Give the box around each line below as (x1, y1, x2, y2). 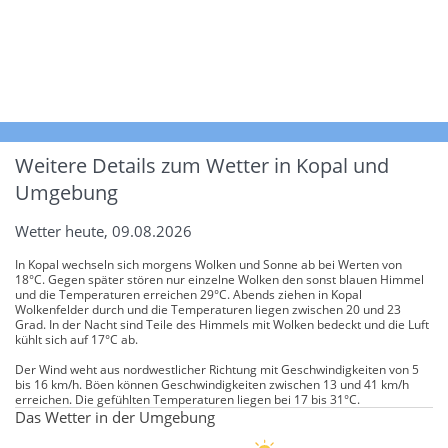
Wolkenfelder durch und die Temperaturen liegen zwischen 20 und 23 (15, 300, 401, 318)
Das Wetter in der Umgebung (15, 406, 215, 427)
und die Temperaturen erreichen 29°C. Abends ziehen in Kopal (15, 285, 362, 303)
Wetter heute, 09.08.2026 (15, 220, 192, 241)
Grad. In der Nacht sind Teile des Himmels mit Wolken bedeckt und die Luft (15, 315, 429, 333)
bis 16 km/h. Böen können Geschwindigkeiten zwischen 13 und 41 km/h (15, 375, 409, 393)
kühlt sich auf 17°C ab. (15, 330, 138, 348)
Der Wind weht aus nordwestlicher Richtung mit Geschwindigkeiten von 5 (15, 360, 419, 378)
